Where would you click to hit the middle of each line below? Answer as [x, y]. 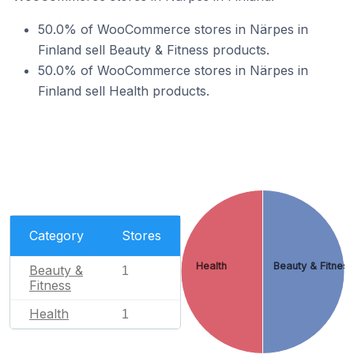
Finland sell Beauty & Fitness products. [154, 50]
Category [56, 235]
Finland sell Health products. [124, 91]
